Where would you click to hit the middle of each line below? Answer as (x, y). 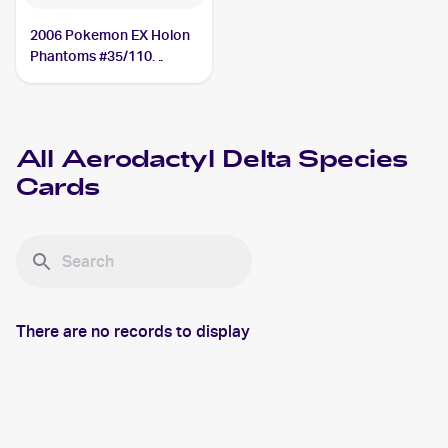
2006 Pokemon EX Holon (110, 35)
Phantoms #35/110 (91, 56)
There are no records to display (133, 332)
